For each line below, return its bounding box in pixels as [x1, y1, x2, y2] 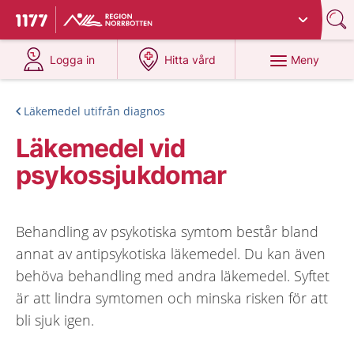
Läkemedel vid [16, 133, 186, 164]
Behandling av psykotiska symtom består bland [16, 222, 318, 241]
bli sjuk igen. [16, 311, 94, 330]
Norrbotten [163, 7, 220, 21]
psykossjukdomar [16, 160, 227, 190]
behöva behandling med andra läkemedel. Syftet [16, 266, 330, 285]
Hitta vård [164, 53, 217, 66]
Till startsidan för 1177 [16, 13, 149, 31]
